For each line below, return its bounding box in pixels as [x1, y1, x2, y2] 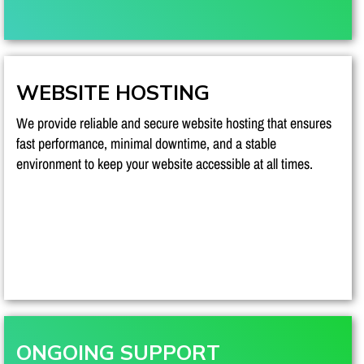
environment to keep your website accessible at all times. [16, 153, 313, 174]
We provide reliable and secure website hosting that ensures [16, 112, 331, 133]
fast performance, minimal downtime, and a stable [16, 132, 276, 154]
